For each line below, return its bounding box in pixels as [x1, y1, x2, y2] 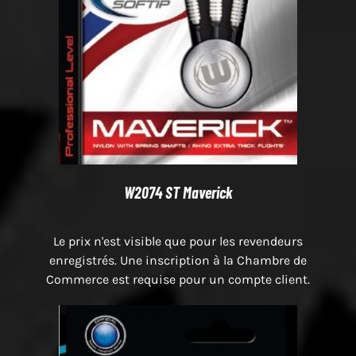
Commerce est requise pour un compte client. [46, 272, 310, 288]
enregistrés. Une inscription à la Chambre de [49, 253, 307, 269]
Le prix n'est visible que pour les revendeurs [53, 234, 303, 250]
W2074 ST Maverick [123, 183, 233, 203]
